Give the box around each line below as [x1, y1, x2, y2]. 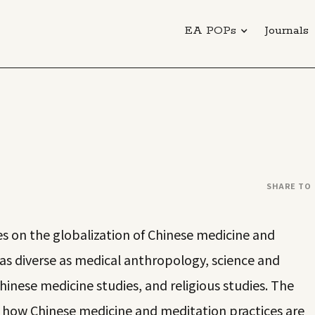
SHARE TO [266, 179, 311, 191]
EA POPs [185, 23, 236, 38]
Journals [264, 23, 309, 38]
